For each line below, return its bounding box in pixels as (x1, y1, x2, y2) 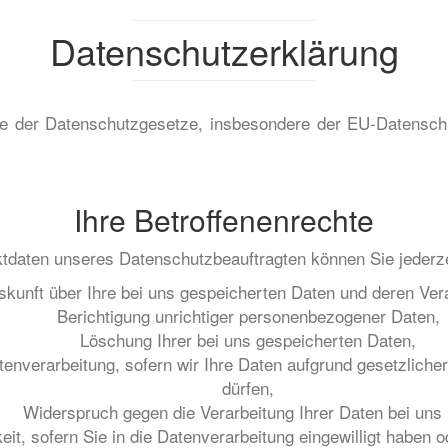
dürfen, (222, 375, 274, 400)
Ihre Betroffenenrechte (74, 198, 374, 241)
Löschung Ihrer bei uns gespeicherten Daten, (80, 327, 416, 352)
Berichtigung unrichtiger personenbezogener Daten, (56, 303, 440, 328)
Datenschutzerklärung (49, 25, 399, 76)
